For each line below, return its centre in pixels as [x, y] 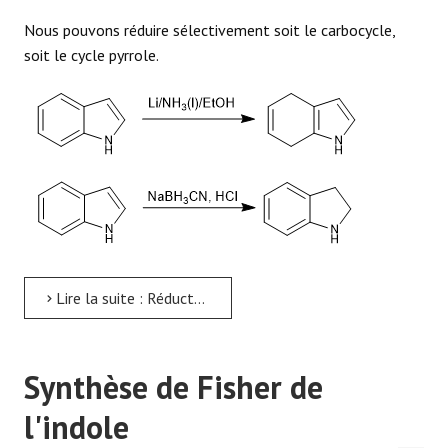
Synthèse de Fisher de [173, 386]
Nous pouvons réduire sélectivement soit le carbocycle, [209, 29]
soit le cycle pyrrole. [91, 54]
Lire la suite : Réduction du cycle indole [123, 297]
